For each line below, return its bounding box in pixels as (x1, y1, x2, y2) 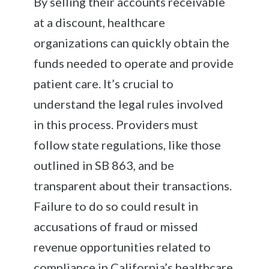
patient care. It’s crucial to (34, 76, 174, 91)
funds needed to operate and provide (34, 55, 234, 70)
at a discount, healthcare (34, 14, 166, 29)
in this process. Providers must (34, 116, 199, 131)
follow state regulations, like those (34, 137, 222, 152)
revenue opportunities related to (34, 239, 211, 254)
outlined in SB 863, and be (34, 157, 175, 172)
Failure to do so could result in (34, 198, 199, 213)
